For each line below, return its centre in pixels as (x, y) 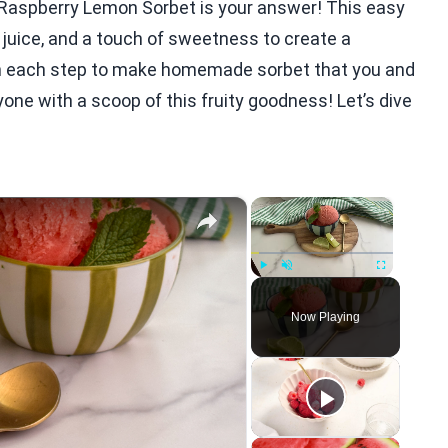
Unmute (300, 286)
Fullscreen (399, 286)
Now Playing (325, 317)
